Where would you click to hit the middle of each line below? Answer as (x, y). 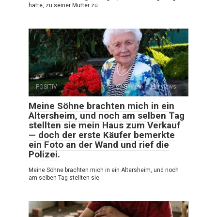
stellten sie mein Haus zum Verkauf (104, 125)
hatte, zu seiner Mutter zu (63, 5)
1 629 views (160, 86)
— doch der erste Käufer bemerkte (102, 135)
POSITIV (46, 86)
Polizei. (44, 154)
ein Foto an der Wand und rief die (99, 144)
